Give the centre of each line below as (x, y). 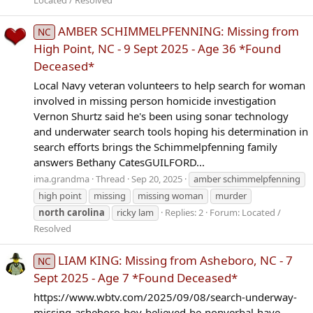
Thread (110, 179)
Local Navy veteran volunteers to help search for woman (169, 85)
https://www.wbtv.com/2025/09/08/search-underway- (165, 297)
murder (231, 196)
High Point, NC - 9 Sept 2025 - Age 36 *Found (157, 48)
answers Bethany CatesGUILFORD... (119, 162)
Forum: (226, 213)
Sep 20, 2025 (157, 179)
